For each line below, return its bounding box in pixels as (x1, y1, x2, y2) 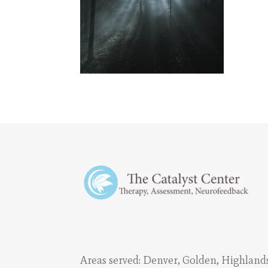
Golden (182, 253, 217, 267)
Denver (143, 253, 178, 267)
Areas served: (80, 253, 144, 267)
